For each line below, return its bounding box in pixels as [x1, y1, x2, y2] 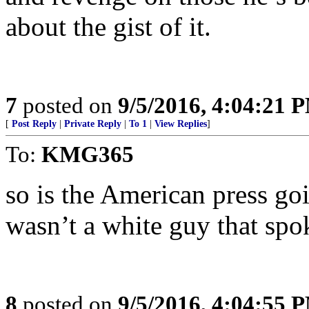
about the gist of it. [6, 12, 211, 41]
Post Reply [12, 119, 57, 129]
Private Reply [64, 119, 121, 129]
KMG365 [41, 141, 134, 167]
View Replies [154, 119, 207, 129]
